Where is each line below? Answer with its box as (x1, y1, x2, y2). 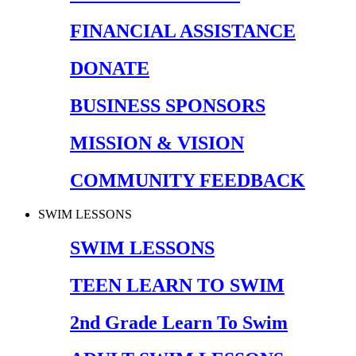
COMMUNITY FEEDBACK (70, 169, 305, 191)
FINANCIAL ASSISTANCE (70, 21, 296, 42)
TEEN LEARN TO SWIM (70, 274, 284, 296)
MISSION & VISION (70, 133, 244, 154)
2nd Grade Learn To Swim (70, 311, 288, 333)
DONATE (70, 58, 149, 79)
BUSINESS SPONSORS (70, 95, 265, 117)
